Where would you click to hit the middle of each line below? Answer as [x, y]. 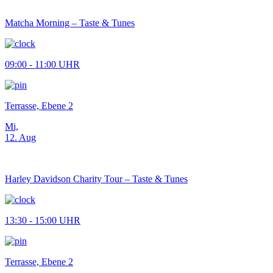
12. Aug [20, 137]
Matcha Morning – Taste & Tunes [70, 23]
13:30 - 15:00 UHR [43, 220]
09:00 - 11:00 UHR [42, 64]
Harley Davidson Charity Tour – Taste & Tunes [96, 179]
